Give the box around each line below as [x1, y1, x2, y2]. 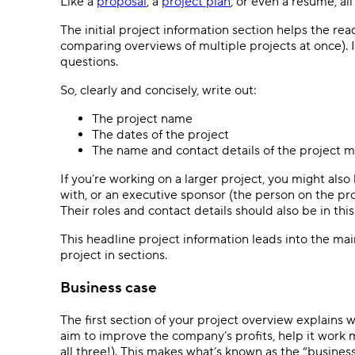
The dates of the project [92, 127, 232, 143]
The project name [92, 111, 196, 128]
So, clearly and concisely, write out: [60, 82, 260, 99]
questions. [60, 54, 124, 71]
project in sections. [60, 247, 170, 264]
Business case [60, 278, 157, 298]
